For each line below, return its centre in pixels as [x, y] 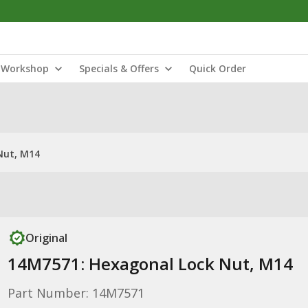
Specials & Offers [119, 68]
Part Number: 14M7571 [76, 293]
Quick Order [218, 68]
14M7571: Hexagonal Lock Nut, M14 [150, 264]
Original [46, 238]
